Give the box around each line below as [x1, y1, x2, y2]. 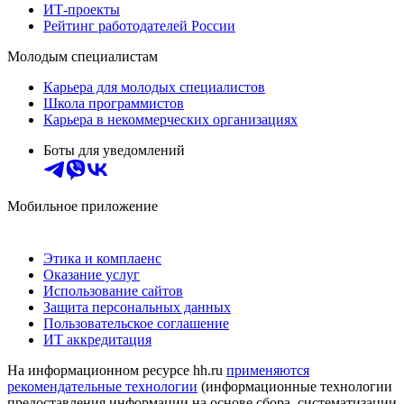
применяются [226, 362, 309, 378]
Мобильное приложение [7, 197, 158, 214]
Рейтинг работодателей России [43, 17, 235, 33]
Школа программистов [43, 95, 184, 111]
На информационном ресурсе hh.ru [7, 362, 226, 378]
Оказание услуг [43, 266, 140, 282]
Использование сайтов [43, 282, 183, 298]
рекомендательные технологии [7, 378, 197, 394]
